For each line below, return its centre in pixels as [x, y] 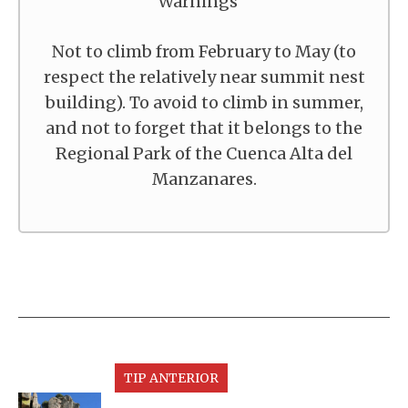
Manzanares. [204, 179]
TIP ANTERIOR [171, 378]
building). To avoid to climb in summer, [204, 102]
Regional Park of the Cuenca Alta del [204, 153]
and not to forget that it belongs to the [204, 128]
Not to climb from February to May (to [204, 51]
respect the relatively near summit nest [204, 77]
